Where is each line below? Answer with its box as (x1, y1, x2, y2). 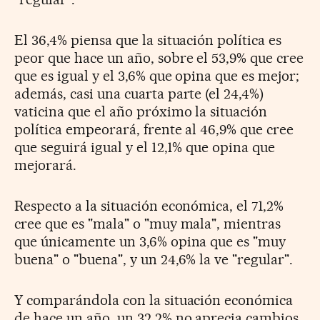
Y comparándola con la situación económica (14, 291, 294, 309)
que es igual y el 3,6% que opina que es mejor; (14, 66, 300, 84)
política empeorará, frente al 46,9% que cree (14, 120, 294, 138)
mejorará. (14, 156, 76, 174)
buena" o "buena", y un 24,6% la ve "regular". (14, 250, 294, 268)
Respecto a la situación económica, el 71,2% (14, 196, 284, 214)
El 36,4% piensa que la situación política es (14, 31, 282, 49)
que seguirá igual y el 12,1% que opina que (14, 138, 276, 156)
